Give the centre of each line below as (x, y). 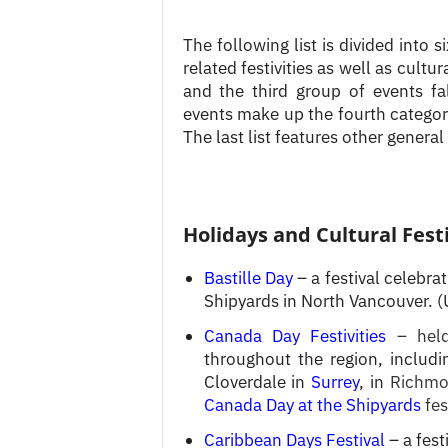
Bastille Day (248, 277)
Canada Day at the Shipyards (312, 404)
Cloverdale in (257, 381)
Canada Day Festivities (295, 335)
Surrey (335, 381)
